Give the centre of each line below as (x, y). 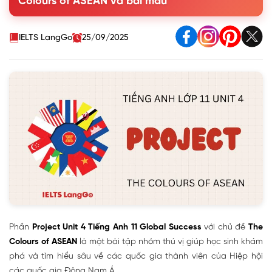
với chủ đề (225, 227)
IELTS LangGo (46, 38)
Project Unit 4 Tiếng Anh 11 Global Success (117, 227)
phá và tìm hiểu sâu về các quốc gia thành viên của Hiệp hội (136, 256)
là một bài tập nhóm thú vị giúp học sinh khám (170, 242)
